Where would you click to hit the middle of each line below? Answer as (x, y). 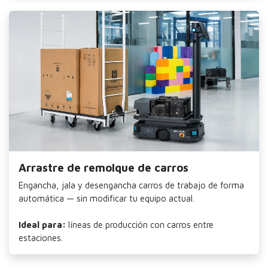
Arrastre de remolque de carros (103, 168)
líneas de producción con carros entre (140, 225)
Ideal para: (42, 225)
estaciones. (41, 238)
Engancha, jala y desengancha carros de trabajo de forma (131, 185)
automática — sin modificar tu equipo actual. (106, 199)
